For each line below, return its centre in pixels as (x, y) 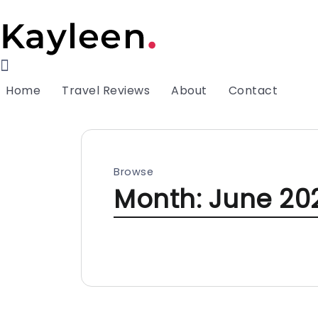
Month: (161, 199)
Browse (133, 172)
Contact (253, 91)
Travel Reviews (106, 91)
